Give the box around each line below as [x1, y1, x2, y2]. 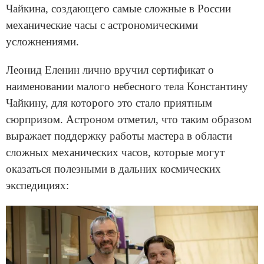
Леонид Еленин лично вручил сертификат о [6, 64, 214, 77]
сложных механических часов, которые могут [6, 146, 225, 159]
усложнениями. [6, 35, 79, 48]
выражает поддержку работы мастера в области [6, 130, 232, 143]
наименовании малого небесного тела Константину [6, 80, 248, 93]
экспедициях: [6, 179, 69, 192]
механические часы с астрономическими [6, 19, 198, 32]
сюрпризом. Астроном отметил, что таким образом [6, 113, 252, 126]
